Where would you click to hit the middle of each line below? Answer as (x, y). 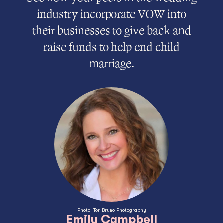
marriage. (111, 64)
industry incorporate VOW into (111, 15)
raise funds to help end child (111, 48)
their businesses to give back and (111, 31)
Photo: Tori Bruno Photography (111, 210)
